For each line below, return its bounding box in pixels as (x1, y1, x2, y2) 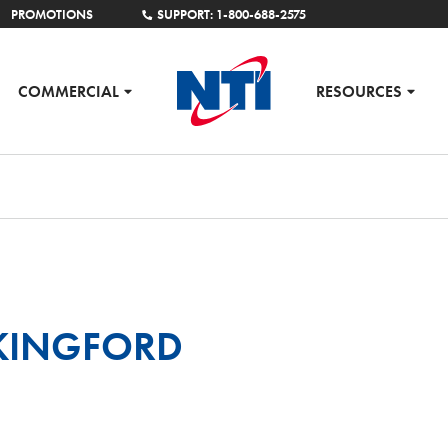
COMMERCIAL (17, 80, 119, 101)
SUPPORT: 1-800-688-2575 (157, 6, 307, 23)
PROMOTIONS (11, 6, 93, 23)
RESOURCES (316, 80, 403, 101)
